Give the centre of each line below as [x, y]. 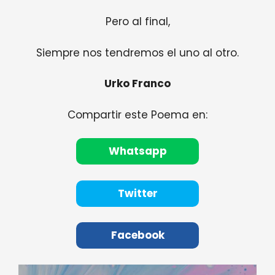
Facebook [137, 235]
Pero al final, [137, 22]
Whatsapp [137, 151]
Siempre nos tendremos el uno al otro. [137, 52]
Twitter [137, 193]
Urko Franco [137, 84]
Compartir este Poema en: [137, 114]
